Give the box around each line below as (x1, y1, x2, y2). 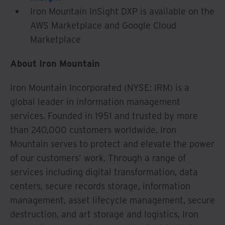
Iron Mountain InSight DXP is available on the (30, 5, 214, 17)
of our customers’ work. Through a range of (10, 152, 186, 164)
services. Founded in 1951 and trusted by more (10, 109, 198, 122)
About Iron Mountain (10, 57, 100, 69)
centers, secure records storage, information (10, 180, 190, 192)
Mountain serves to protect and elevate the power (10, 138, 214, 150)
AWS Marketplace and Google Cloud (30, 19, 176, 31)
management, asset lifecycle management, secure (10, 194, 215, 206)
